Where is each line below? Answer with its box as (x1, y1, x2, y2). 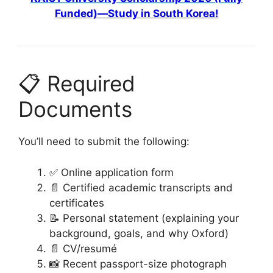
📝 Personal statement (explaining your (49, 211, 239, 224)
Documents (18, 96, 132, 122)
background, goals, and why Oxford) (49, 227, 229, 239)
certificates (49, 196, 104, 209)
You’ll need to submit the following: (18, 135, 190, 148)
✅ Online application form (49, 166, 174, 179)
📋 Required (18, 71, 135, 97)
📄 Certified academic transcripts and (49, 181, 233, 194)
